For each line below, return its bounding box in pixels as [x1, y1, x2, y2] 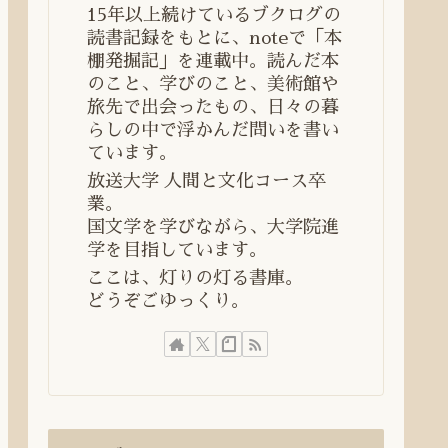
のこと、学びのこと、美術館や [87, 74, 339, 93]
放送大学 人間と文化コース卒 [87, 171, 326, 190]
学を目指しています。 [87, 240, 267, 259]
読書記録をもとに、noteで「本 [87, 28, 342, 47]
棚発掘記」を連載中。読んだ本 [87, 51, 339, 70]
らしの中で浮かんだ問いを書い [87, 120, 339, 139]
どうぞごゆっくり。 [87, 292, 249, 311]
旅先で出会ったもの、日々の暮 [87, 97, 339, 116]
